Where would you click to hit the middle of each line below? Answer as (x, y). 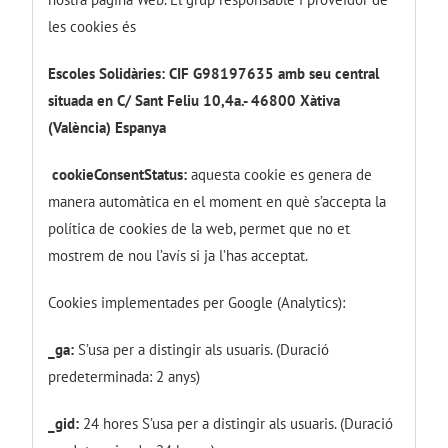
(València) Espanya (109, 127)
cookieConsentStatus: (118, 174)
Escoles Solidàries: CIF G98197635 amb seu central (214, 73)
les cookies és (94, 26)
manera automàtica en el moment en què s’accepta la (217, 201)
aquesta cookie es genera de (280, 174)
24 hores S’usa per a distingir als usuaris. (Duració (236, 423)
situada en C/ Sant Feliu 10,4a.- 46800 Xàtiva (194, 100)
